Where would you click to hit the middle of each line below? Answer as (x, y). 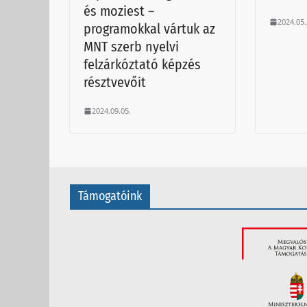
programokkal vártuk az (149, 29)
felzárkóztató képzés (142, 65)
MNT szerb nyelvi (131, 47)
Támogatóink (110, 196)
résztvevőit (115, 83)
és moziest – (119, 11)
